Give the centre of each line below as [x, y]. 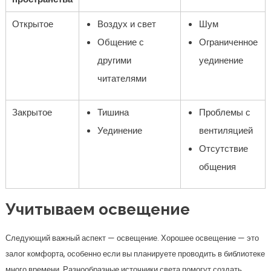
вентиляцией [226, 130]
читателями [122, 78]
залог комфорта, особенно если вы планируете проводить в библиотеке [135, 254]
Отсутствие [223, 149]
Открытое [32, 24]
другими [114, 60]
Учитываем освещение [97, 209]
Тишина [113, 112]
